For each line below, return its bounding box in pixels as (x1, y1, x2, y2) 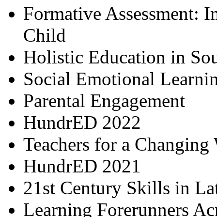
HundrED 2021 (23, 155, 141, 176)
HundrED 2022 (23, 112, 141, 133)
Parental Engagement (23, 90, 185, 111)
